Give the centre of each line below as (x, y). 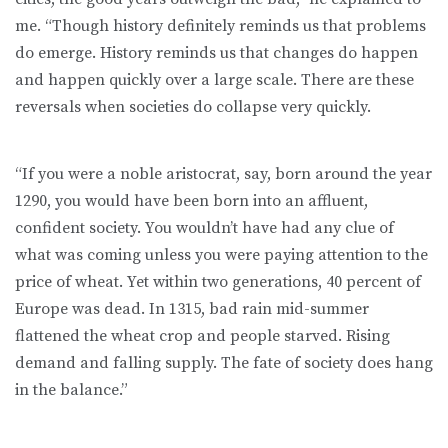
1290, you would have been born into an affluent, (191, 201)
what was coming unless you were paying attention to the (221, 255)
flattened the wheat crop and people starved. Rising (202, 336)
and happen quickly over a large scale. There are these (214, 80)
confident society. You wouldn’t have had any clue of (204, 228)
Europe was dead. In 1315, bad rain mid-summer (192, 309)
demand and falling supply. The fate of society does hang (224, 363)
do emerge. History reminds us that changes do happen (216, 53)
